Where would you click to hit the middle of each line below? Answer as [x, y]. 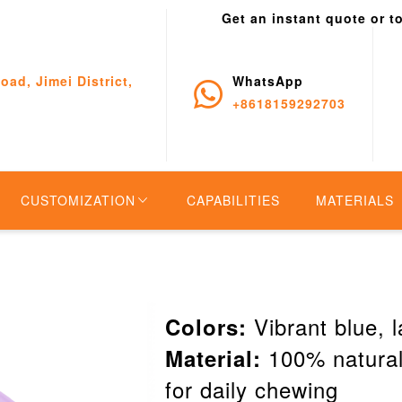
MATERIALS [355, 200]
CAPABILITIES [233, 200]
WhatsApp [267, 81]
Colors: [206, 327]
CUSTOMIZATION [78, 200]
